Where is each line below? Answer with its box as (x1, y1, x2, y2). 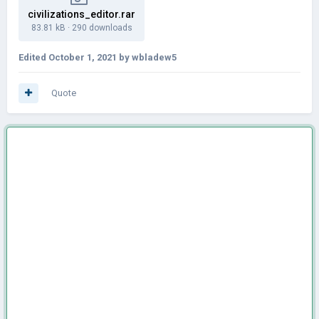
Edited (19, 52, 48, 63)
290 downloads (71, 23, 132, 33)
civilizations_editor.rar (28, 9, 135, 20)
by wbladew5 (117, 52, 177, 63)
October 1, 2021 (48, 52, 117, 63)
